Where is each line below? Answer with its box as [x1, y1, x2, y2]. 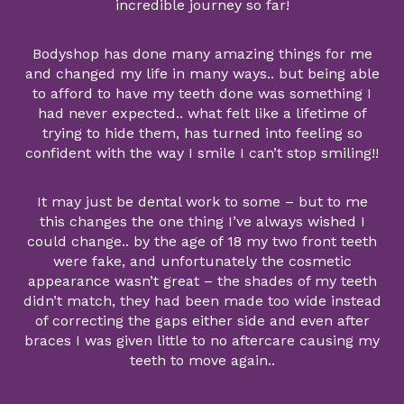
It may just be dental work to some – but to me [36, 193, 368, 211]
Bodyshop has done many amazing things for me [32, 45, 372, 63]
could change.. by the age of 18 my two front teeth [27, 233, 377, 251]
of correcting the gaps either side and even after [34, 312, 370, 330]
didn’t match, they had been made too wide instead [23, 292, 381, 310]
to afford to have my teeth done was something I [32, 85, 372, 103]
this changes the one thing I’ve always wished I [39, 213, 365, 231]
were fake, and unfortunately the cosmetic [52, 252, 352, 271]
